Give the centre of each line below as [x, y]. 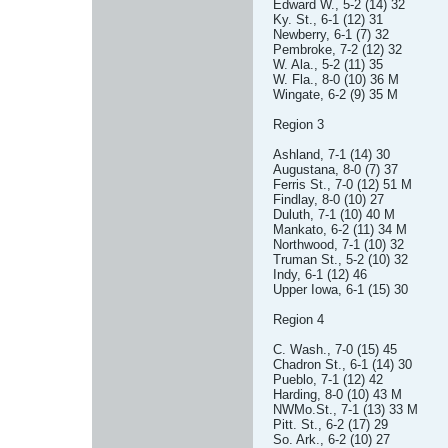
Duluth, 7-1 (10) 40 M [334, 214]
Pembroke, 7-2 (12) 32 [337, 49]
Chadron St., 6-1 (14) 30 [342, 364]
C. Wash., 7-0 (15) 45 [335, 349]
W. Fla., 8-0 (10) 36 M [336, 79]
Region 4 [298, 319]
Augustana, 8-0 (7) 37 [335, 169]
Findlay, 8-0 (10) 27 [328, 199]
